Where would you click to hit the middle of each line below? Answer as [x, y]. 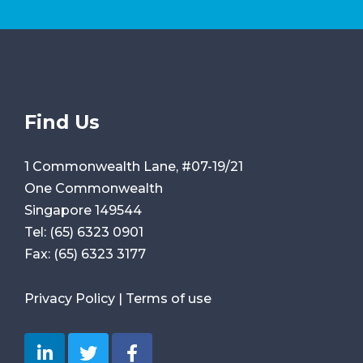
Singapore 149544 [83, 210]
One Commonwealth [94, 188]
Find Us [62, 122]
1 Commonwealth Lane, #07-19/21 [134, 166]
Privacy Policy [70, 299]
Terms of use [169, 299]
